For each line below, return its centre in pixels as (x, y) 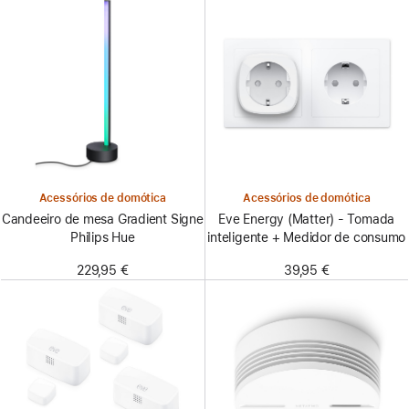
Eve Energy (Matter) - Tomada (307, 219)
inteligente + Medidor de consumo (307, 237)
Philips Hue (102, 237)
